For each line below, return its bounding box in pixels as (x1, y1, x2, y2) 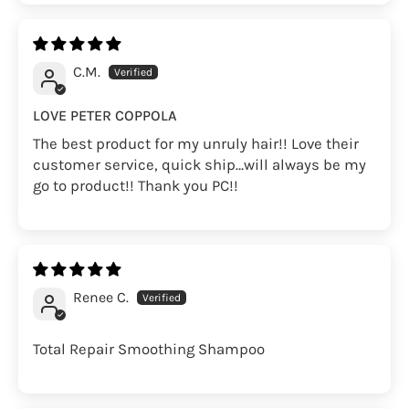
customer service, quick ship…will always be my (33, 155, 366, 173)
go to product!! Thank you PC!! (33, 176, 238, 194)
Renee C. (73, 288, 129, 306)
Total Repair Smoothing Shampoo (33, 340, 265, 358)
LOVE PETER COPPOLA (33, 106, 177, 124)
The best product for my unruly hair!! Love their (33, 134, 359, 152)
